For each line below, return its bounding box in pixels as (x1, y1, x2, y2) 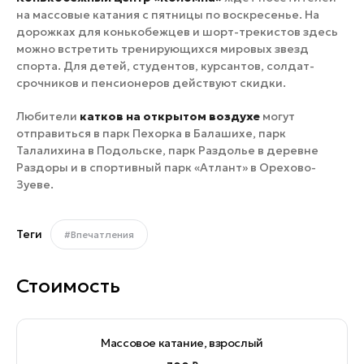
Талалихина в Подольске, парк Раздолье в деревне (16, 142, 318, 158)
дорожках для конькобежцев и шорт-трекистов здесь (16, 24, 338, 39)
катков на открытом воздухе (80, 108, 260, 123)
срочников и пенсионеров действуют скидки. (16, 75, 288, 90)
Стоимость (16, 273, 120, 298)
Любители (16, 108, 80, 123)
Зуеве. (16, 176, 54, 192)
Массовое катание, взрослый (101, 335, 263, 350)
